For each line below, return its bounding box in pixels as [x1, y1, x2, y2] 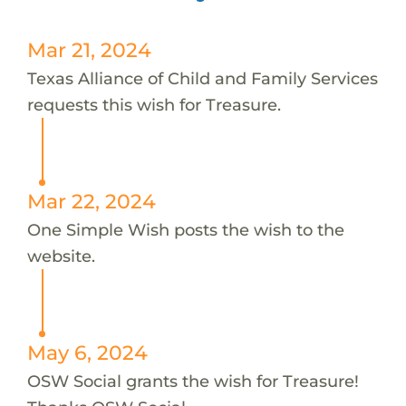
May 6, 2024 [26, 340, 148, 364]
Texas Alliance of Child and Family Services [26, 67, 378, 89]
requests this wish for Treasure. [26, 93, 281, 115]
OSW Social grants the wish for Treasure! [26, 370, 359, 391]
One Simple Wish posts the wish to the [26, 218, 344, 240]
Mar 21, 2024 [26, 37, 151, 62]
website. [26, 245, 95, 266]
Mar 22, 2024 [26, 188, 156, 213]
